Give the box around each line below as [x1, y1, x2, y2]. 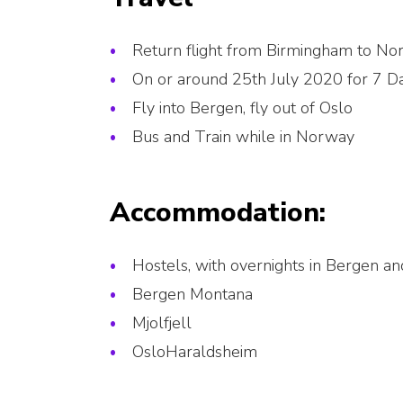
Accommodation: [110, 194, 326, 232]
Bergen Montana [132, 283, 253, 306]
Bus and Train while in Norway [132, 126, 354, 148]
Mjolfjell [132, 312, 192, 335]
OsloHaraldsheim [132, 341, 257, 363]
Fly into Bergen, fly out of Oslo [132, 97, 353, 120]
